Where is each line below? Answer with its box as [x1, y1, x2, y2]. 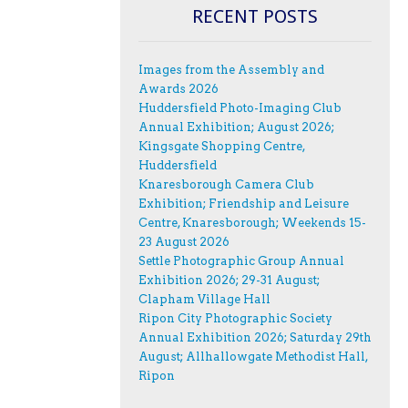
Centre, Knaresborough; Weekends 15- [138, 215, 366, 229]
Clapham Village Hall [138, 291, 270, 306]
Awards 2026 [138, 81, 219, 96]
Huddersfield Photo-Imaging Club [138, 100, 342, 115]
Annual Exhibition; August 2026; [138, 119, 334, 134]
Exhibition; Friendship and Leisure [138, 196, 349, 210]
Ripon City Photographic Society [138, 311, 332, 325]
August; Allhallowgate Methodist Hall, [138, 349, 368, 363]
